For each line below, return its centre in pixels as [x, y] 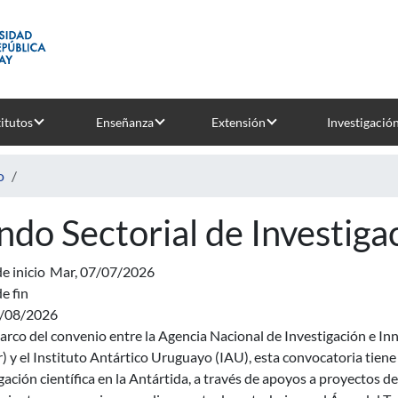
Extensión [238, 122]
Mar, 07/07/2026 [102, 271]
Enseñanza [124, 122]
